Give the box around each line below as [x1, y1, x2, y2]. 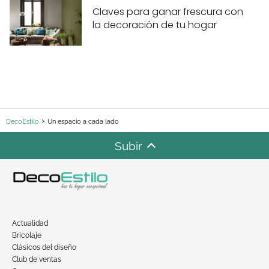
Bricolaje [12, 231, 41, 240]
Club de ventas [12, 255, 61, 264]
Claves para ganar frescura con [92, 5, 243, 19]
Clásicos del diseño [12, 243, 76, 252]
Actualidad [12, 219, 48, 228]
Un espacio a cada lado [47, 118, 119, 126]
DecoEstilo [6, 118, 39, 126]
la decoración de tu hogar [92, 18, 217, 32]
